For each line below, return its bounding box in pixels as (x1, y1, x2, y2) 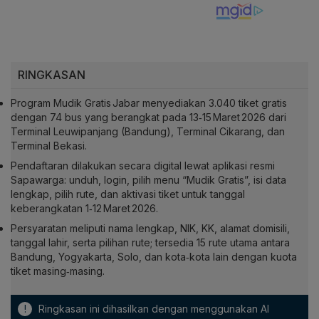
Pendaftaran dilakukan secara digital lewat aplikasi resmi (11, 159, 275, 172)
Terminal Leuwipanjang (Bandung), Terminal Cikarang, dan (11, 125, 285, 138)
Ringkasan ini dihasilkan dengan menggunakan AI (36, 303, 269, 315)
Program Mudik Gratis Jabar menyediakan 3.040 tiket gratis (11, 97, 287, 110)
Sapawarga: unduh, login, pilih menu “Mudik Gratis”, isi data (11, 174, 286, 187)
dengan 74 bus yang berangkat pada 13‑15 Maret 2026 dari (11, 111, 286, 124)
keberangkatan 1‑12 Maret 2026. (11, 202, 158, 215)
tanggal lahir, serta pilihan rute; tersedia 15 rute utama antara (11, 236, 290, 249)
